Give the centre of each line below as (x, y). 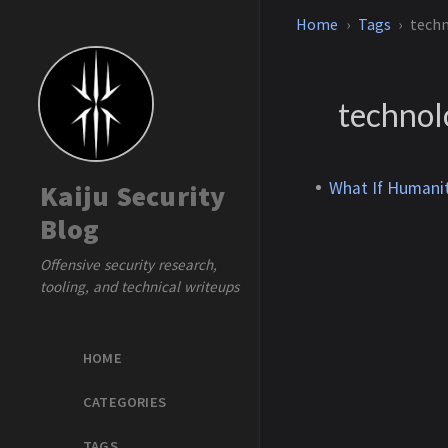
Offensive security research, (128, 264)
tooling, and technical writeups (139, 286)
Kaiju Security (133, 196)
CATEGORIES (124, 401)
